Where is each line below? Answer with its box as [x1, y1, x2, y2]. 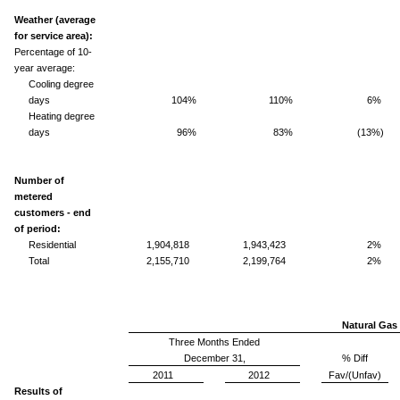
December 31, [183, 352, 246, 363]
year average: [14, 62, 75, 73]
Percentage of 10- [14, 46, 92, 57]
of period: [14, 222, 61, 234]
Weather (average [14, 13, 96, 25]
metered [14, 190, 53, 202]
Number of [14, 174, 64, 186]
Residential [29, 238, 76, 250]
